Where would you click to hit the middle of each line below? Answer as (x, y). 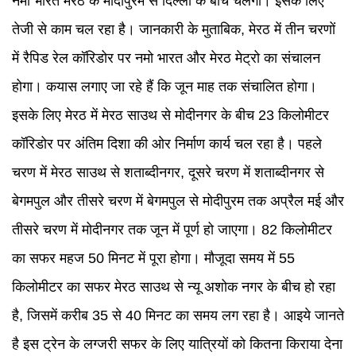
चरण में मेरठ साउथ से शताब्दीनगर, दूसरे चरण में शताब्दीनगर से (168, 172)
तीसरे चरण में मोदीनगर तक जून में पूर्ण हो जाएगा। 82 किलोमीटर (172, 230)
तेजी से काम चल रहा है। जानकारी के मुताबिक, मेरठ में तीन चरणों (174, 29)
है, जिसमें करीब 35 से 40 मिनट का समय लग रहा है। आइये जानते (178, 315)
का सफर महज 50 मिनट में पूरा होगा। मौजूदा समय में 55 (153, 258)
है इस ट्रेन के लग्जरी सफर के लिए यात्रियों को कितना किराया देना (177, 344)
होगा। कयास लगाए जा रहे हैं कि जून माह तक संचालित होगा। (164, 87)
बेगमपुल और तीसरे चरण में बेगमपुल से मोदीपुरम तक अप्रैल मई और (178, 201)
